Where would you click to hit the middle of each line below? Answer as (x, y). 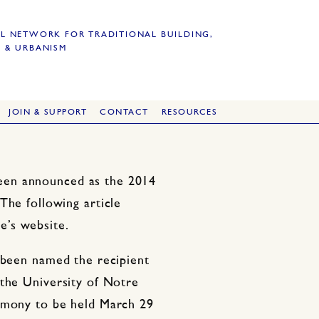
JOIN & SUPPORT (48, 113)
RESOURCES (189, 113)
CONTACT (124, 113)
